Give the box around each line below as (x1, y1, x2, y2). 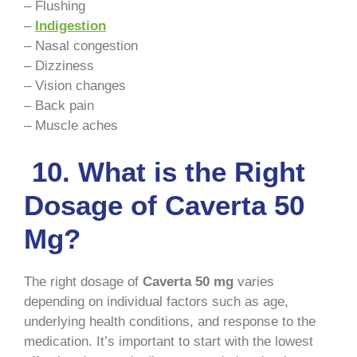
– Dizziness (24, 57, 94, 73)
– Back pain (24, 97, 94, 113)
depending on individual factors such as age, (24, 294, 288, 310)
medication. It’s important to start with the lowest (24, 334, 313, 350)
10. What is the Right (24, 156, 305, 188)
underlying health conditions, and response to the (24, 314, 316, 330)
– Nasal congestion (24, 37, 138, 53)
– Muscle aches (24, 117, 118, 133)
